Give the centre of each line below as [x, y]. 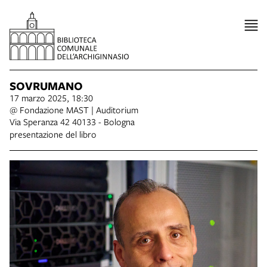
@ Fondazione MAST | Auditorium [74, 110]
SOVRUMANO [46, 86]
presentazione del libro [53, 134]
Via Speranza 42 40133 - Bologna [72, 122]
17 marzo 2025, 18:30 [51, 98]
